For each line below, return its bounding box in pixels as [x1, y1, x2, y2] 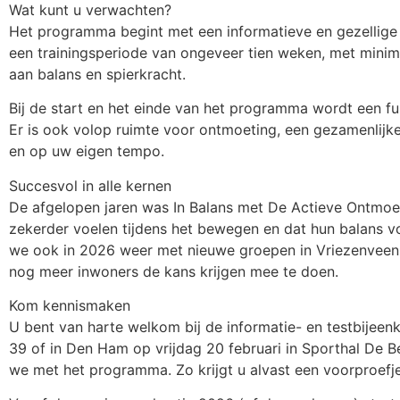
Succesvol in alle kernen [9, 176, 171, 195]
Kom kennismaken [9, 296, 130, 314]
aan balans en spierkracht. [9, 64, 186, 83]
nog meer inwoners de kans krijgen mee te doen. [9, 262, 338, 280]
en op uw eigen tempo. [9, 142, 164, 161]
